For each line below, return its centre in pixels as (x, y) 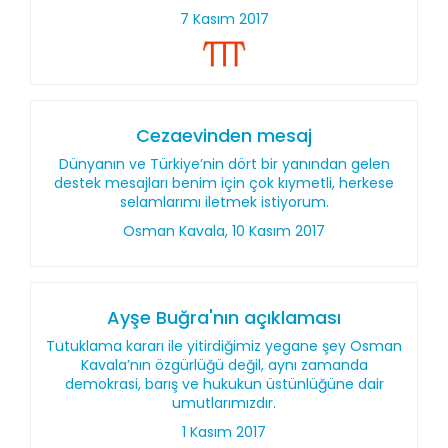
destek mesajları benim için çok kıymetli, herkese (224, 183)
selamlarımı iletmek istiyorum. (224, 202)
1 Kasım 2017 (224, 432)
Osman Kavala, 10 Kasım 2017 (224, 231)
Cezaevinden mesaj (224, 135)
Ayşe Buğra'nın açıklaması (224, 317)
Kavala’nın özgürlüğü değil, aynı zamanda (224, 365)
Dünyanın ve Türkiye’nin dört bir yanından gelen (224, 164)
